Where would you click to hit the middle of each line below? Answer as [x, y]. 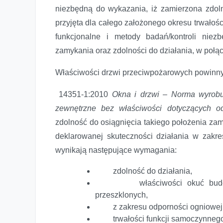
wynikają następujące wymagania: [116, 150]
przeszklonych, [121, 195]
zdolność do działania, [144, 171]
